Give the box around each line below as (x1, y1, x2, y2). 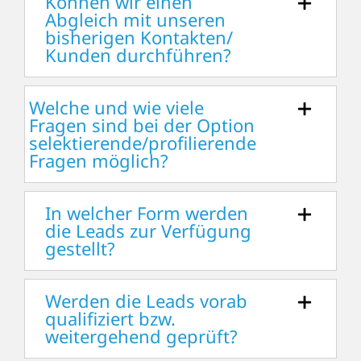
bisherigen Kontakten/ (44, 25, 233, 50)
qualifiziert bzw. (44, 306, 176, 331)
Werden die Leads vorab (44, 288, 247, 313)
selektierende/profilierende (29, 131, 257, 156)
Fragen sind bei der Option (29, 113, 255, 138)
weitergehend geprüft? (44, 324, 238, 349)
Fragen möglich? (29, 148, 169, 173)
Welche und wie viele (29, 95, 205, 120)
